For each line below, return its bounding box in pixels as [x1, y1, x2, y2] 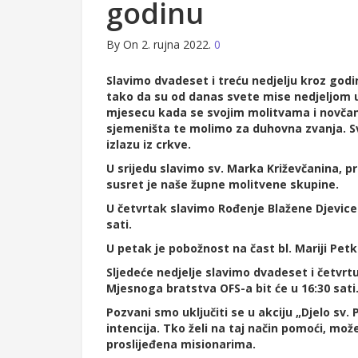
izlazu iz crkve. [106, 137, 191, 153]
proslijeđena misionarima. [106, 336, 259, 352]
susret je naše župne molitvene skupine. [106, 177, 339, 193]
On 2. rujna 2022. [123, 37, 211, 53]
